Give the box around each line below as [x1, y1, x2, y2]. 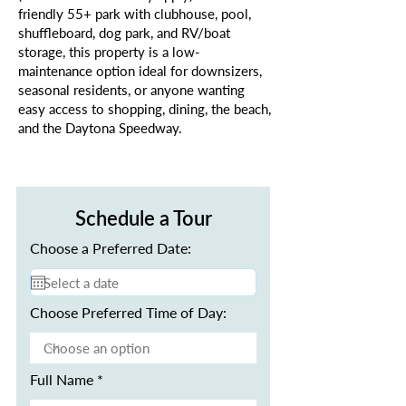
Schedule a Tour [74, 206, 212, 230]
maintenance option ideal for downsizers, [18, 63, 262, 79]
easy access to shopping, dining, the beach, [18, 101, 271, 117]
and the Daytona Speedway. [18, 120, 182, 136]
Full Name [30, 371, 93, 388]
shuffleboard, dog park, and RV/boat [18, 24, 230, 41]
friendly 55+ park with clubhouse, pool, [18, 5, 251, 22]
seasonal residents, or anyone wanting [18, 82, 245, 98]
